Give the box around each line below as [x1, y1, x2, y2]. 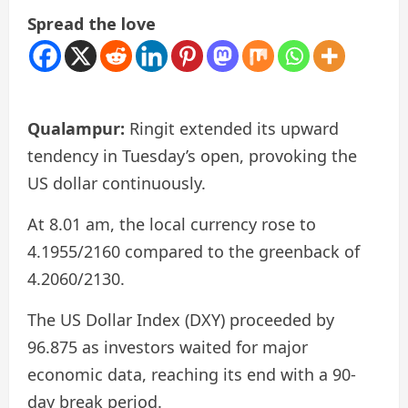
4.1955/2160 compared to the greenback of [27, 240, 360, 262]
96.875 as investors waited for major [27, 335, 308, 358]
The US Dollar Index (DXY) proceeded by [27, 308, 334, 331]
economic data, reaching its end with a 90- [27, 362, 356, 385]
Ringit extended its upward [125, 117, 339, 139]
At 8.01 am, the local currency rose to [27, 212, 316, 235]
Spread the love [27, 12, 156, 35]
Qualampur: [27, 117, 125, 139]
